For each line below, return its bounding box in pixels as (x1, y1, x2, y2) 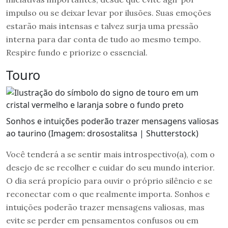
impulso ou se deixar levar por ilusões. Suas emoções (6, 7, 211, 18)
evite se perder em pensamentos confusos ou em (6, 215, 198, 225)
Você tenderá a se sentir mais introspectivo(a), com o (6, 149, 215, 159)
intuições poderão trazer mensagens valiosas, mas (6, 202, 205, 212)
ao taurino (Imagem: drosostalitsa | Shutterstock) (6, 127, 198, 139)
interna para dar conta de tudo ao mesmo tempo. (6, 34, 201, 44)
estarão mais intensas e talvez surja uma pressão (6, 20, 198, 31)
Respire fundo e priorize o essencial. (6, 47, 148, 58)
